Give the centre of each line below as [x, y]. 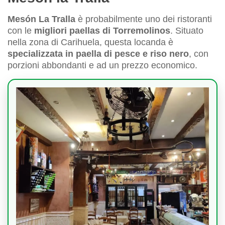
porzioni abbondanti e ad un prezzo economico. [102, 66]
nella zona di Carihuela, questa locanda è [90, 42]
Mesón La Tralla [41, 19]
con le [21, 31]
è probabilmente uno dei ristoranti [144, 19]
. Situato [187, 31]
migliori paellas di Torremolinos [102, 31]
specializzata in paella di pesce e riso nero [98, 54]
